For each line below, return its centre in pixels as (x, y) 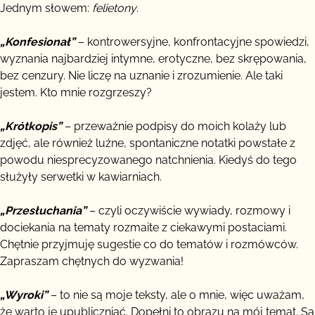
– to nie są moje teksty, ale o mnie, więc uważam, (176, 295)
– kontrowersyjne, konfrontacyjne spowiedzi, (192, 41)
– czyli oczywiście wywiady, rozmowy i (188, 210)
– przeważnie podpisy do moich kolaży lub (174, 126)
